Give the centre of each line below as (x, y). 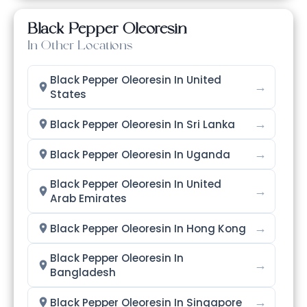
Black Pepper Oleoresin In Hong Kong (148, 228)
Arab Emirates (88, 199)
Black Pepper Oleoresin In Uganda (140, 154)
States (68, 95)
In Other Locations (80, 48)
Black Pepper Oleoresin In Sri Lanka (143, 124)
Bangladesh (83, 273)
